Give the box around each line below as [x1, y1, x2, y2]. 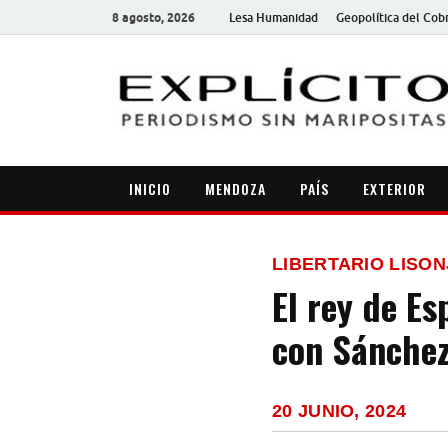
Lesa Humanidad [229, 9, 318, 25]
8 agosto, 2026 [112, 9, 195, 25]
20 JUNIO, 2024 [272, 401, 407, 422]
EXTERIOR [363, 177, 426, 199]
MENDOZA [205, 177, 266, 199]
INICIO [129, 177, 171, 199]
